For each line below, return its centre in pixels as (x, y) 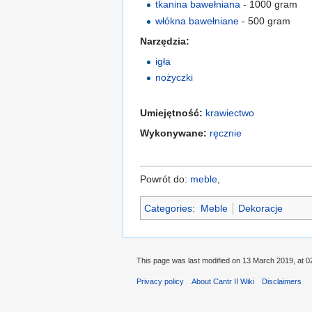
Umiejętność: (171, 113)
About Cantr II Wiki (223, 282)
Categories (168, 209)
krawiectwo (230, 113)
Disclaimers (282, 282)
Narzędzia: (165, 41)
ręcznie (226, 133)
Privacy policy (160, 282)
